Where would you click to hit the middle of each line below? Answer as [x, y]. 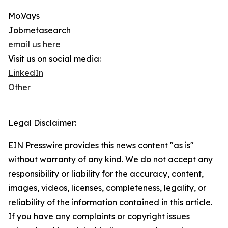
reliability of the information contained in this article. [110, 202]
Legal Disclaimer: [42, 123]
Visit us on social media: [54, 59]
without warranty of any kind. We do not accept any [110, 160]
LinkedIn [26, 73]
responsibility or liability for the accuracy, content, [106, 174]
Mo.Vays [24, 16]
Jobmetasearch [39, 30]
